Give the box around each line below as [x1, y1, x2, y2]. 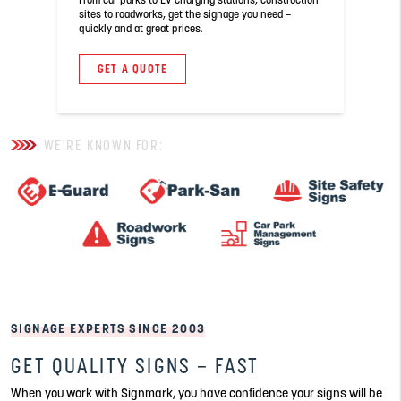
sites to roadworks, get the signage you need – [79, 7, 291, 21]
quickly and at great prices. [79, 21, 203, 35]
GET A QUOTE [98, 62, 168, 75]
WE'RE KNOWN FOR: [43, 136, 164, 154]
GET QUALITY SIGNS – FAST [11, 351, 260, 380]
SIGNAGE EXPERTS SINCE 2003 [11, 320, 206, 337]
